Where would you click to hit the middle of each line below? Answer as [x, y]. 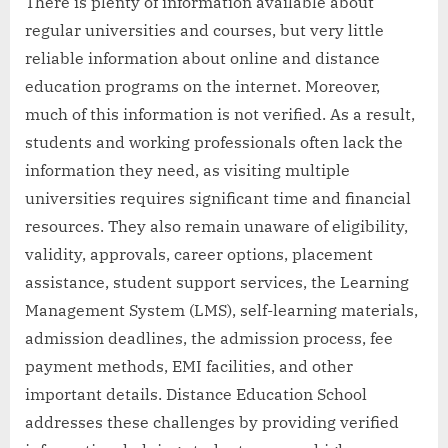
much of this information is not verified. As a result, [220, 113]
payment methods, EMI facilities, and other [189, 365]
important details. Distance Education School [196, 393]
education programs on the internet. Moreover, [202, 85]
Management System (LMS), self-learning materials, [221, 309]
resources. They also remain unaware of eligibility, [216, 225]
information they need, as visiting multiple [187, 169]
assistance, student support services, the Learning [217, 281]
